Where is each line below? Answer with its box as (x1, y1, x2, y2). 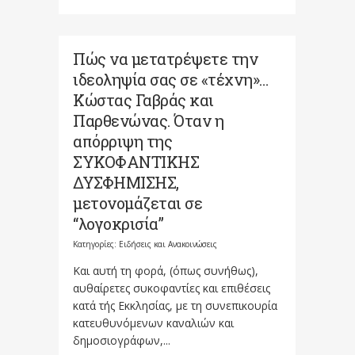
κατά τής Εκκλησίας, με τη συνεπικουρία (73, 298, 277, 313)
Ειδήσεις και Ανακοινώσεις (119, 239, 217, 250)
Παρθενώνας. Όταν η (73, 110, 223, 131)
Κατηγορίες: (73, 239, 119, 250)
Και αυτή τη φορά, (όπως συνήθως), (73, 263, 258, 278)
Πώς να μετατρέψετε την (73, 48, 258, 69)
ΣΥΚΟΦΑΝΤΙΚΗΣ (73, 151, 199, 172)
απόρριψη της (73, 131, 172, 151)
